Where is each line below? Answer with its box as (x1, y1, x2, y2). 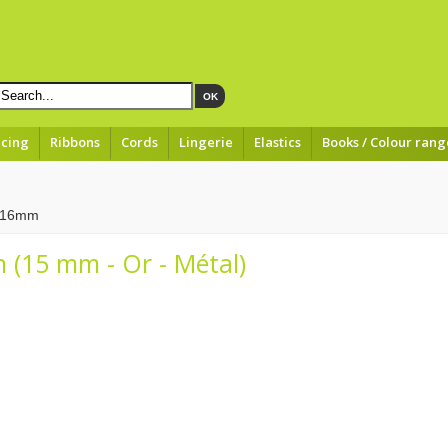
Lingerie (179, 133, 233, 151)
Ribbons (50, 133, 100, 151)
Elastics (254, 133, 301, 151)
